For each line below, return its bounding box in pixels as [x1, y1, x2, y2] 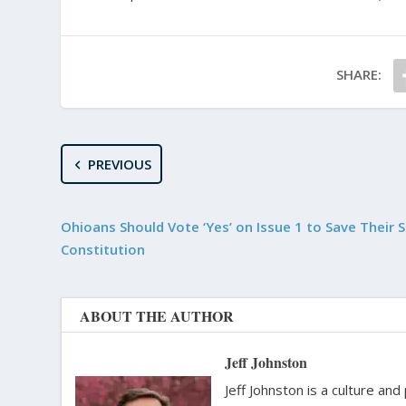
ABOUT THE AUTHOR [80, 305, 235, 327]
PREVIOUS [87, 155, 151, 174]
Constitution [61, 240, 146, 259]
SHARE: [336, 65, 382, 84]
